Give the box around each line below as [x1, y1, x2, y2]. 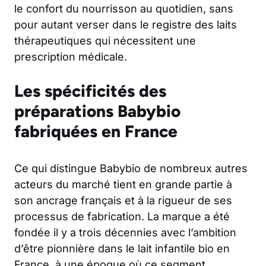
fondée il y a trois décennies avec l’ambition [14, 226, 236, 239]
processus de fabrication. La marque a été [14, 210, 230, 223]
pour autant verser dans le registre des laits [14, 18, 237, 31]
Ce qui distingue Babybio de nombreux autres [14, 162, 248, 175]
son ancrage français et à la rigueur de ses [14, 194, 232, 207]
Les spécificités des [14, 81, 166, 102]
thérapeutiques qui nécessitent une [14, 34, 196, 47]
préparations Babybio [14, 101, 180, 122]
